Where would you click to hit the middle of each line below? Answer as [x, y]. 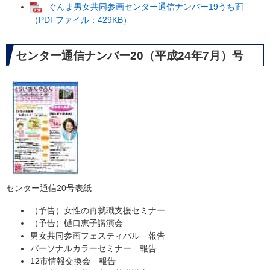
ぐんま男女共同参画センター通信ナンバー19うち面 [146, 7]
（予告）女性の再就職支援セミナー [98, 210]
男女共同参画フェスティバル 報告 [98, 235]
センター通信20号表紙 [49, 188]
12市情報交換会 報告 [73, 261]
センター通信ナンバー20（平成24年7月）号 [130, 55]
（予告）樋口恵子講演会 [77, 223]
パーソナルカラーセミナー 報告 [93, 248]
